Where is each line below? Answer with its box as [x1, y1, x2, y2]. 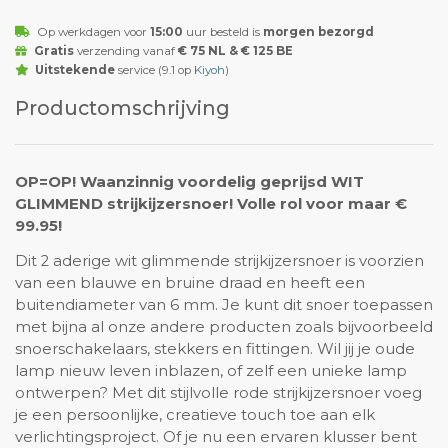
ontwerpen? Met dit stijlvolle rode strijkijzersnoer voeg [15, 383, 422, 402]
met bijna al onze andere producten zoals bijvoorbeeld [15, 317, 433, 336]
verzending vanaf [73, 44, 178, 59]
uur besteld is [182, 25, 263, 40]
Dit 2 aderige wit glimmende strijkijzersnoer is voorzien [15, 251, 424, 270]
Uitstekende [34, 63, 115, 78]
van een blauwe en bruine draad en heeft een [15, 273, 365, 292]
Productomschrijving [15, 95, 230, 120]
